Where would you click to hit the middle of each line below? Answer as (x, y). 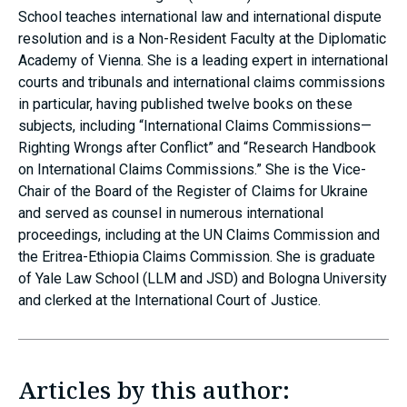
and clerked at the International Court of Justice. (169, 300)
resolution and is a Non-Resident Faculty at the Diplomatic (202, 39)
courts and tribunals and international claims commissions (202, 82)
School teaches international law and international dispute (200, 17)
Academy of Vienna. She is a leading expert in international (203, 60)
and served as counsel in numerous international (171, 213)
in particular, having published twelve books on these (185, 104)
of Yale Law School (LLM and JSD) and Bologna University (203, 278)
